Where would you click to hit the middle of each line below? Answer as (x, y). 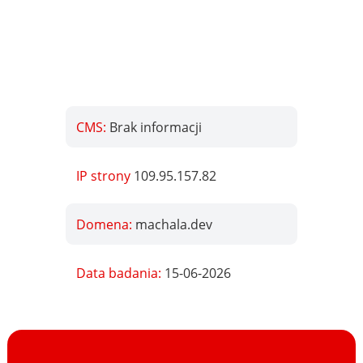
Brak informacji (156, 127)
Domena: (106, 224)
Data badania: (121, 273)
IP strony (105, 175)
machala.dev (174, 224)
